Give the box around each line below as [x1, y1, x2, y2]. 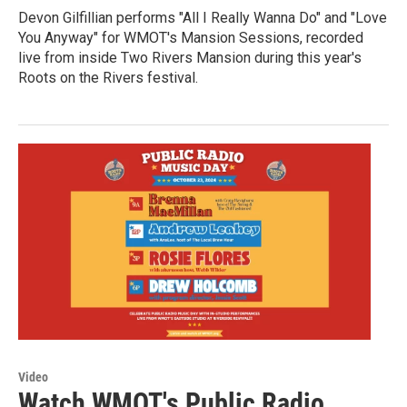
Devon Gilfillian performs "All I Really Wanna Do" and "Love [18, 9, 387, 27]
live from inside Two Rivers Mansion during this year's [18, 49, 362, 67]
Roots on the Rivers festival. [18, 69, 198, 87]
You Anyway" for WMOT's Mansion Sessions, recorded [18, 29, 363, 47]
